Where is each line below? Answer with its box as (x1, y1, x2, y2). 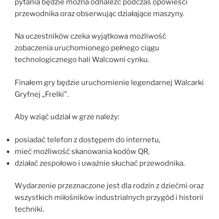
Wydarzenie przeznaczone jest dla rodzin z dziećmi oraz (15, 181, 204, 191)
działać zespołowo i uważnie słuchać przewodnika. (15, 158, 185, 168)
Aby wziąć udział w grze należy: (15, 112, 119, 122)
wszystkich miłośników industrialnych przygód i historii (15, 193, 203, 202)
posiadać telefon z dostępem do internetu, (15, 135, 160, 144)
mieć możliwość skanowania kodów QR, (15, 147, 150, 156)
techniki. (15, 205, 44, 214)
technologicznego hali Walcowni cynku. (15, 55, 149, 65)
